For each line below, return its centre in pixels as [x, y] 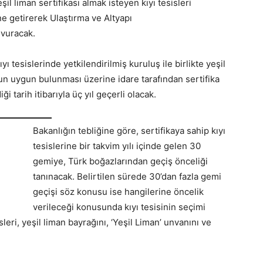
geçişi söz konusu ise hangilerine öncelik [118, 191]
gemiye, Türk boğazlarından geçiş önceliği [120, 161]
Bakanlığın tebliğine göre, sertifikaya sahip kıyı [129, 130]
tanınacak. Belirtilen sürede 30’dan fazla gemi [127, 176]
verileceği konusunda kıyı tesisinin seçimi [119, 207]
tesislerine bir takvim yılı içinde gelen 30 [117, 146]
